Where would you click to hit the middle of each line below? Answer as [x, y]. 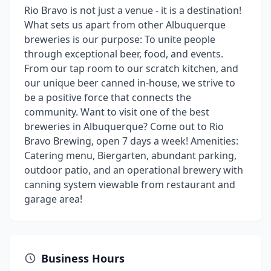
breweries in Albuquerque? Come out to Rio [124, 126]
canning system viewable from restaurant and [130, 184]
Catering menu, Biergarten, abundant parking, [130, 155]
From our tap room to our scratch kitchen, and [131, 68]
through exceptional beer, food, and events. [124, 54]
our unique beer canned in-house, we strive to [130, 83]
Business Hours [83, 258]
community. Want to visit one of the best [117, 112]
